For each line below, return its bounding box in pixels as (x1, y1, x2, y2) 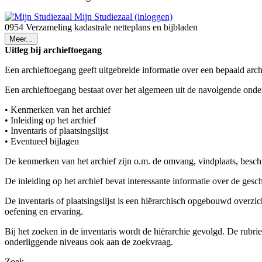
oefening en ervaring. (5, 206, 83, 216)
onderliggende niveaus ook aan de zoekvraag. (5, 236, 173, 247)
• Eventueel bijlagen (5, 136, 79, 146)
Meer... (9, 34, 33, 43)
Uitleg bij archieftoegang (5, 44, 102, 55)
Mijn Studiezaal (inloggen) (72, 11, 173, 22)
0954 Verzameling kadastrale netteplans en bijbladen (5, 22, 198, 32)
